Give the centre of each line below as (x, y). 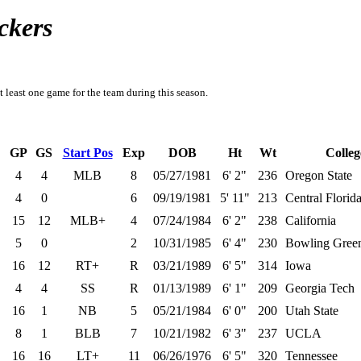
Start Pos (87, 153)
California (311, 220)
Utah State (312, 311)
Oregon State (319, 175)
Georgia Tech (320, 288)
